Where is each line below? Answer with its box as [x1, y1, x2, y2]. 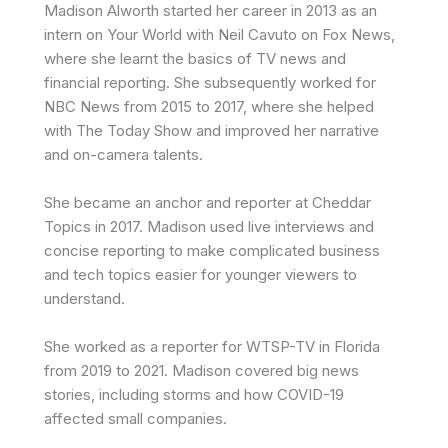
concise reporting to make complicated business [44, 240, 380, 260]
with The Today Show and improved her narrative [44, 120, 379, 140]
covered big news [235, 360, 359, 380]
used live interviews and [210, 216, 374, 236]
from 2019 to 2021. [44, 360, 172, 380]
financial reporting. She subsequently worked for [44, 72, 376, 92]
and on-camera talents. [44, 144, 203, 164]
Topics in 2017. [44, 216, 147, 236]
